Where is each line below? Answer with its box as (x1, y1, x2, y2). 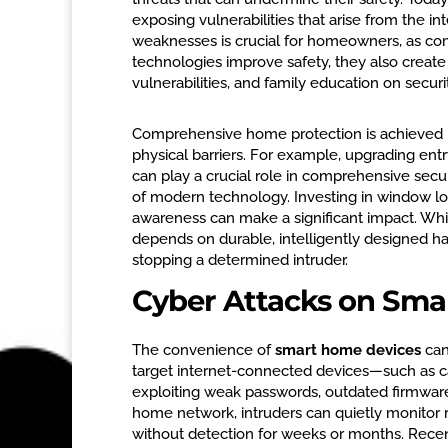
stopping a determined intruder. (132, 251, 348, 270)
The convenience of (132, 341, 275, 360)
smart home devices (275, 341, 421, 360)
